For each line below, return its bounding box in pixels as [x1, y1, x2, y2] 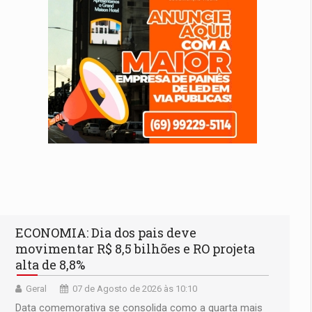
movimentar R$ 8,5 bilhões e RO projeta [15, 240, 255, 258]
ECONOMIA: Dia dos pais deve [15, 224, 196, 242]
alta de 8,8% [15, 256, 85, 274]
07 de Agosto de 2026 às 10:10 [72, 283, 197, 295]
